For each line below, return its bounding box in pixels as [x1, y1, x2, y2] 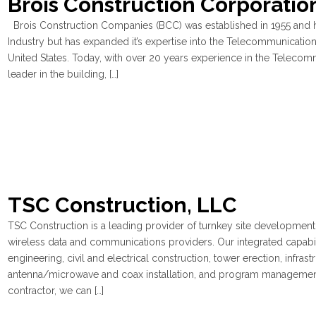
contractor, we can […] [8, 284, 104, 296]
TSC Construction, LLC [8, 192, 238, 217]
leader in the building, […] [8, 68, 119, 80]
